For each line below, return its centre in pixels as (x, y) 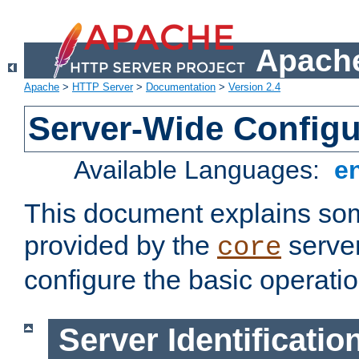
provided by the (121, 246)
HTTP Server (103, 87)
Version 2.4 (254, 87)
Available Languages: (201, 170)
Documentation (181, 87)
